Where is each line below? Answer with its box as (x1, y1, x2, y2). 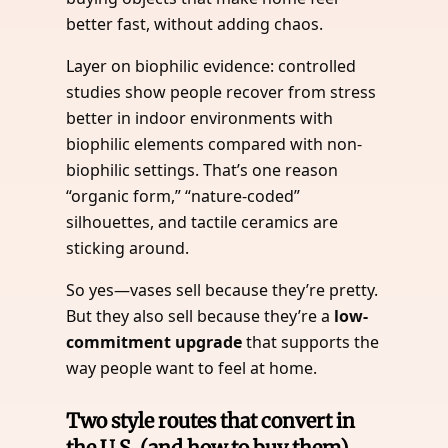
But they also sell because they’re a (66, 304, 335, 327)
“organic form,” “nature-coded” (66, 184, 301, 207)
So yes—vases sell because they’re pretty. (66, 278, 379, 301)
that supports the (242, 330, 380, 353)
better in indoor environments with (66, 106, 334, 129)
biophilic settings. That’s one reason (66, 158, 339, 181)
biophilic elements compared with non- (66, 132, 363, 155)
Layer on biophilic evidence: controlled (66, 54, 357, 77)
